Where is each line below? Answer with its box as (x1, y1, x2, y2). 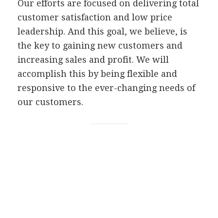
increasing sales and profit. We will (17, 54, 169, 65)
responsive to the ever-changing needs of (17, 82, 195, 93)
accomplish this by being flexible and (17, 68, 177, 79)
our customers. (17, 96, 83, 107)
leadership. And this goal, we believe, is (17, 26, 187, 36)
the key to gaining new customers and (17, 40, 182, 51)
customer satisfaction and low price (17, 12, 172, 22)
